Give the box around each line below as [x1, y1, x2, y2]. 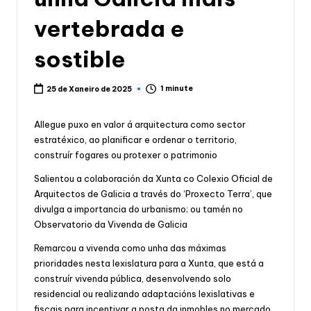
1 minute [160, 83, 193, 93]
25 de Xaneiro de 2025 [47, 84, 133, 94]
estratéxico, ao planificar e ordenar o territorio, [34, 133, 237, 145]
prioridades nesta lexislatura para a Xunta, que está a [34, 257, 264, 269]
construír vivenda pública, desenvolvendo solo [34, 272, 231, 284]
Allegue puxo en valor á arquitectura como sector [34, 118, 246, 130]
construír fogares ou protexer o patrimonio [34, 149, 217, 160]
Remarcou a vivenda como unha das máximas [34, 242, 226, 253]
